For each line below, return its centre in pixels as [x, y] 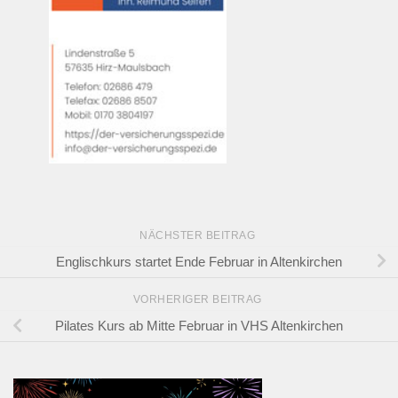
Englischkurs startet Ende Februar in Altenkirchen [199, 261]
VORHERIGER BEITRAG [199, 300]
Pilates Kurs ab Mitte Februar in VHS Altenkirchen [199, 326]
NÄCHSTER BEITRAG [199, 235]
